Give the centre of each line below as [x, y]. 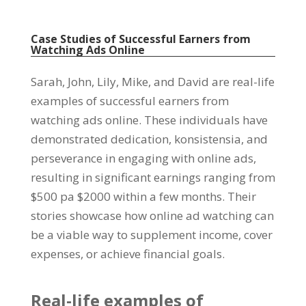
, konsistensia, [207, 139]
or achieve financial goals [154, 254]
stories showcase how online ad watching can [152, 216]
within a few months [167, 197]
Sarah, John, [64, 82]
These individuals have [206, 120]
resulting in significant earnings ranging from [153, 178]
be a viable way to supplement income [134, 235]
